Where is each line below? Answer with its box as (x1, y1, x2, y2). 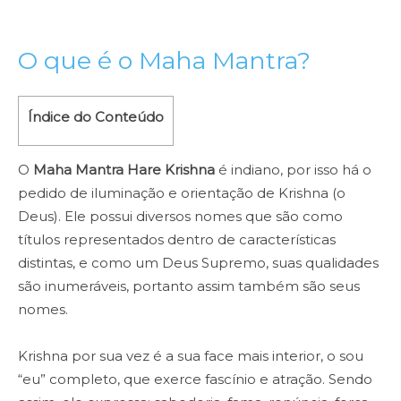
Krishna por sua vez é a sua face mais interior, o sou (18, 347, 363, 365)
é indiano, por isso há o (215, 161, 371, 179)
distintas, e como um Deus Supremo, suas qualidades (18, 254, 379, 272)
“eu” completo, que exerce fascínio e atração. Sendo (18, 371, 372, 388)
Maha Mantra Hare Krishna (33, 161, 215, 179)
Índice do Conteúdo (28, 107, 164, 125)
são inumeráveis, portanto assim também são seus (18, 277, 360, 295)
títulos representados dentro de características (18, 231, 336, 249)
